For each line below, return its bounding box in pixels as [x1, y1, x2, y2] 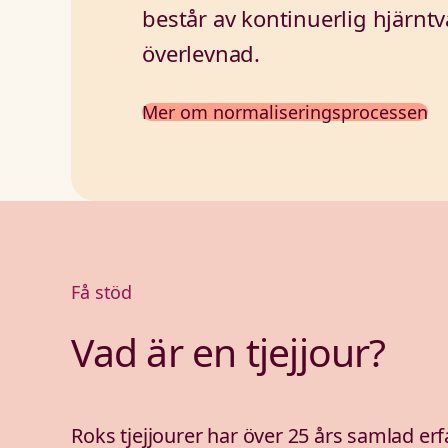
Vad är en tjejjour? [71, 324, 386, 378]
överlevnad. [142, 37, 261, 68]
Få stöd [71, 279, 133, 304]
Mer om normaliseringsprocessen [142, 99, 429, 124]
